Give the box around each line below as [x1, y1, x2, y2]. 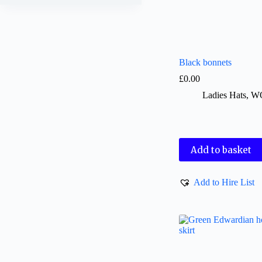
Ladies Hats [202, 90, 247, 101]
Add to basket [191, 144, 252, 156]
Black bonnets [179, 57, 232, 68]
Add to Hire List [194, 177, 255, 187]
